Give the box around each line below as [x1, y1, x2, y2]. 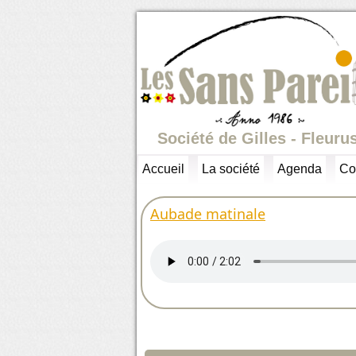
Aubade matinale [150, 204, 265, 224]
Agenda [277, 162, 322, 176]
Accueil [142, 162, 184, 176]
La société [202, 162, 260, 176]
